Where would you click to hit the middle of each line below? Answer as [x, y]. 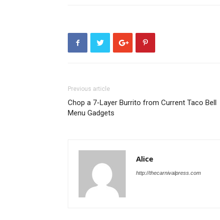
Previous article [89, 89]
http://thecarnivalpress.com [168, 173]
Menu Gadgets [91, 113]
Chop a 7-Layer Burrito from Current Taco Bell [142, 103]
